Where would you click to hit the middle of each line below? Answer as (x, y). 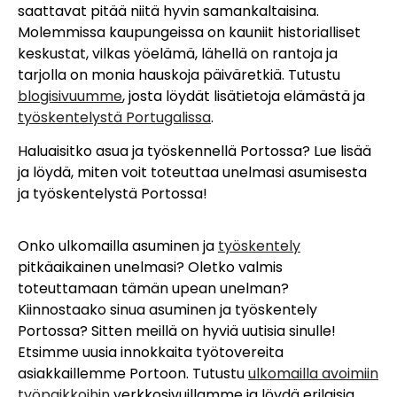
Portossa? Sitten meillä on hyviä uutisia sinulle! (177, 331)
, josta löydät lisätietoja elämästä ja (244, 96)
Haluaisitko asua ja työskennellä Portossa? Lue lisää (195, 152)
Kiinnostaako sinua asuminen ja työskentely (167, 309)
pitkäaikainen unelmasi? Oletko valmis (150, 267)
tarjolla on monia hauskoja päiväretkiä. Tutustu (179, 74)
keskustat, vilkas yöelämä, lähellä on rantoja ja (178, 53)
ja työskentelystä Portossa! (113, 194)
